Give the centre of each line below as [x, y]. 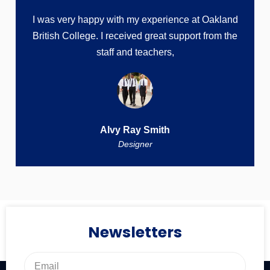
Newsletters [135, 233]
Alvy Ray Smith [135, 130]
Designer [135, 144]
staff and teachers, [135, 52]
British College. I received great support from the [135, 36]
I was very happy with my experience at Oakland [135, 20]
